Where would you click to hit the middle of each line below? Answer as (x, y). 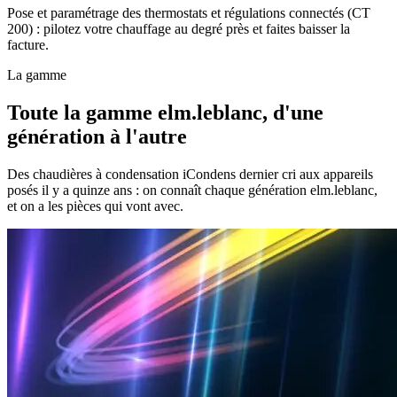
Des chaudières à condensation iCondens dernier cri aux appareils (190, 174)
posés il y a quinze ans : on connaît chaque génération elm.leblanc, (192, 190)
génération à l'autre (97, 136)
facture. (28, 44)
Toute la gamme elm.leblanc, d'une (165, 112)
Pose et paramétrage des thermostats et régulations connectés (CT (189, 12)
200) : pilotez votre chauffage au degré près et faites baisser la (179, 28)
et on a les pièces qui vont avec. (95, 206)
